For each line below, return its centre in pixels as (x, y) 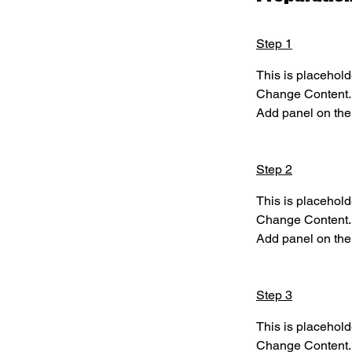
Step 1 (274, 44)
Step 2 (274, 169)
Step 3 (274, 295)
